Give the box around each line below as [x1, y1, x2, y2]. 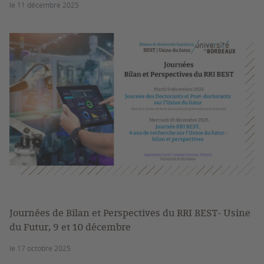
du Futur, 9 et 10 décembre [9, 220, 131, 233]
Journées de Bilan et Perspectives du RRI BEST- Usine [9, 206, 250, 219]
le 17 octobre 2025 [9, 243, 71, 253]
